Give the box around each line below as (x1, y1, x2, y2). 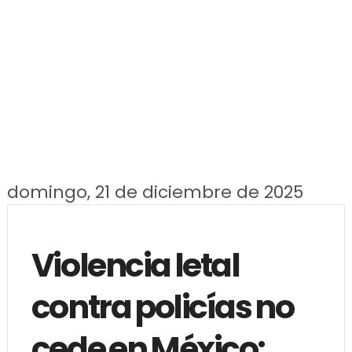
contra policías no (31, 284, 294, 329)
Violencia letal (31, 242, 240, 288)
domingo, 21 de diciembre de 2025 (6, 179, 303, 204)
